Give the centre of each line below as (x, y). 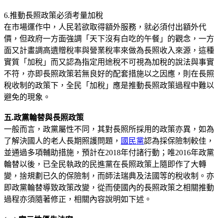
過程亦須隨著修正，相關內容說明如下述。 (78, 199)
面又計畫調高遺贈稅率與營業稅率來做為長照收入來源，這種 (109, 50)
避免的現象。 (27, 97)
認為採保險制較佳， (179, 141)
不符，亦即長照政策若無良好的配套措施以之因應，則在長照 (109, 73)
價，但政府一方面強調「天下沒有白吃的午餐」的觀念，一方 (109, 38)
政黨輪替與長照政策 (49, 117)
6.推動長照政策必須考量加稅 (54, 15)
